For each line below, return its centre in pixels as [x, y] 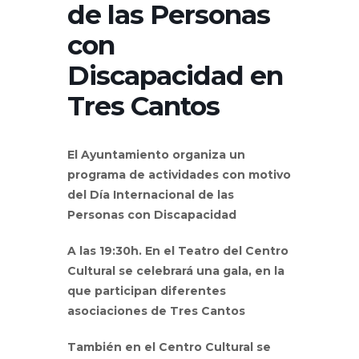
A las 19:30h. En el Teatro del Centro [178, 250]
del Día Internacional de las [151, 194]
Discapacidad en [175, 75]
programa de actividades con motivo [179, 174]
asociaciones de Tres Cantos [156, 311]
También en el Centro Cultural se [169, 347]
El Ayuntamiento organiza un [156, 154]
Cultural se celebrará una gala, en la [176, 270]
